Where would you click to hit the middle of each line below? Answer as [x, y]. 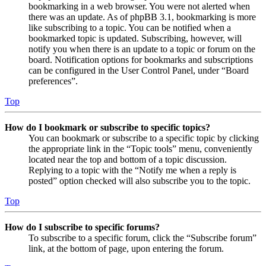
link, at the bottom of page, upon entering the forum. [126, 248]
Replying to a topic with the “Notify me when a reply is [132, 170]
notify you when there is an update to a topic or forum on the [142, 49]
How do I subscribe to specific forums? [82, 227]
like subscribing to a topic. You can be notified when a [130, 28]
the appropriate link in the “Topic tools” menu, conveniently [140, 149]
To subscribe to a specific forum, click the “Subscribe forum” [142, 238]
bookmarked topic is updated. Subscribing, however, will [135, 38]
